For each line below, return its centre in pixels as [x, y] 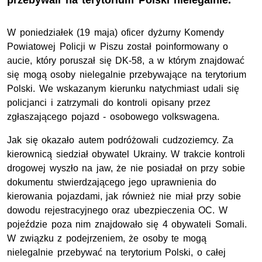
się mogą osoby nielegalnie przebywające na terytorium [127, 75]
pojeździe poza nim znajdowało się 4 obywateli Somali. [127, 225]
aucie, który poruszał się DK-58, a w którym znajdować [126, 61]
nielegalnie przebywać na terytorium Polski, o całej [117, 253]
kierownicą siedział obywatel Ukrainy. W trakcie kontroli [126, 154]
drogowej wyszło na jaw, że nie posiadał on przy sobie [126, 168]
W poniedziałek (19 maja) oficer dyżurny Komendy [116, 33]
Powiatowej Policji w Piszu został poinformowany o [118, 47]
